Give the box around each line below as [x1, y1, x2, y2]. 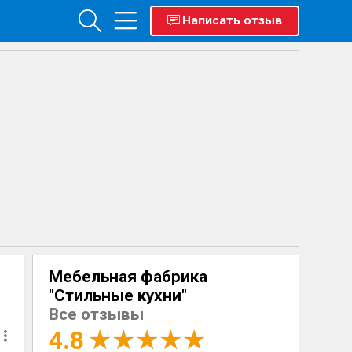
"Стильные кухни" [48, 286, 187, 305]
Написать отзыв [181, 13, 282, 27]
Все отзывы [48, 305, 144, 324]
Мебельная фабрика [48, 267, 207, 286]
